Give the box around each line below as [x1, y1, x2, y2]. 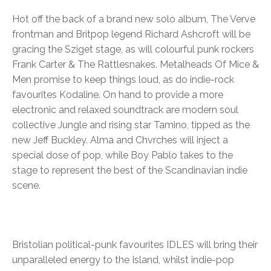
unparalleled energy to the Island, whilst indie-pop [12, 253, 234, 266]
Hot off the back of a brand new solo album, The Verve [12, 13, 255, 25]
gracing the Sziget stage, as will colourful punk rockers [12, 43, 254, 55]
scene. [12, 179, 41, 191]
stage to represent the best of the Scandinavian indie [12, 164, 247, 176]
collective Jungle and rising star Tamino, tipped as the [12, 119, 250, 131]
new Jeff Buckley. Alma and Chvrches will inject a [12, 134, 228, 146]
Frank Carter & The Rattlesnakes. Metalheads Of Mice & [12, 58, 259, 70]
